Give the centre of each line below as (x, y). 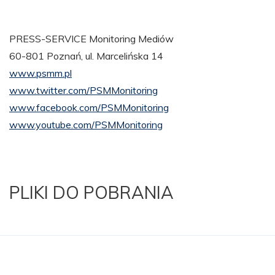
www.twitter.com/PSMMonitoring (83, 90)
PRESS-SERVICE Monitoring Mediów (91, 38)
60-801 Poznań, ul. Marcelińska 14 (86, 56)
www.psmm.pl (41, 73)
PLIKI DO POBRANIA (91, 192)
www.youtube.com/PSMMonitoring (86, 124)
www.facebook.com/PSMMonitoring (89, 107)
